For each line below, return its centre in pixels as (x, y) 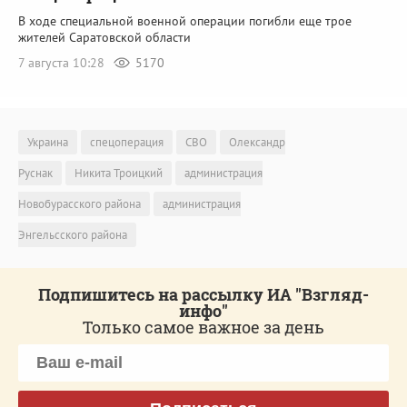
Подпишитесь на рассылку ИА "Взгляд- (203, 294)
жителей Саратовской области (104, 38)
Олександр (257, 142)
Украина (48, 142)
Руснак (35, 173)
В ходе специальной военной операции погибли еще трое (185, 21)
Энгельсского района (73, 234)
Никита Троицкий (119, 173)
